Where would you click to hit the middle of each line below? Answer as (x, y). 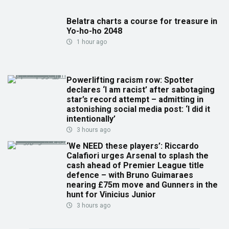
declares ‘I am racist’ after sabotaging (141, 90)
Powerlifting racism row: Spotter (130, 80)
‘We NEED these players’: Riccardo (133, 146)
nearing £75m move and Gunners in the (142, 185)
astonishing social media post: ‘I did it (138, 109)
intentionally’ (91, 119)
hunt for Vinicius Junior (111, 195)
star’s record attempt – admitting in (135, 100)
